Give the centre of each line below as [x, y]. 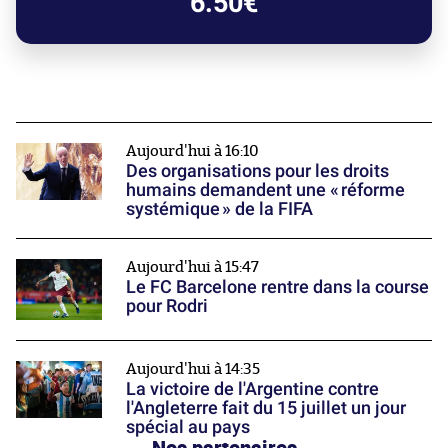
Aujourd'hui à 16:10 [192, 151]
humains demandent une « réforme [265, 189]
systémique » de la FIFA [219, 208]
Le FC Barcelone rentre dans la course [277, 286]
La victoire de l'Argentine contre [252, 389]
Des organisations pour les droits [257, 170]
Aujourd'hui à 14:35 [193, 370]
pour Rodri [167, 305]
